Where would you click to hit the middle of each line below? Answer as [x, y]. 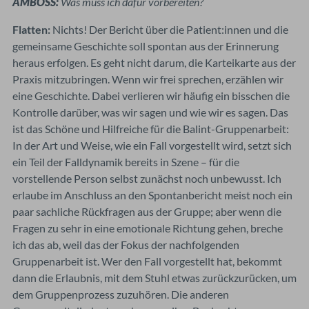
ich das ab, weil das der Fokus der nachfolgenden [126, 244]
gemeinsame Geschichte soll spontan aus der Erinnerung [146, 46]
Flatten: [31, 29]
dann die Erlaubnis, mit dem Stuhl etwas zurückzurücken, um [154, 277]
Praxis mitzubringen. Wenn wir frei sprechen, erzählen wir [148, 79]
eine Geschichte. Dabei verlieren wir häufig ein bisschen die [151, 95]
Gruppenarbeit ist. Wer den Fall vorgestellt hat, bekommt [147, 261]
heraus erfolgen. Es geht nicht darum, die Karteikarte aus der [154, 62]
